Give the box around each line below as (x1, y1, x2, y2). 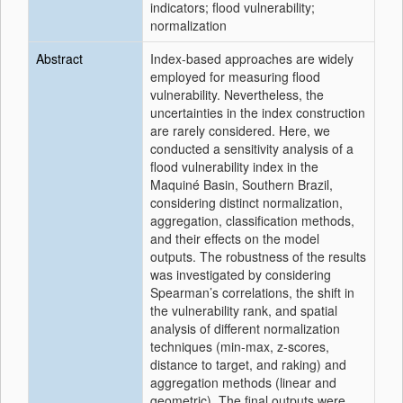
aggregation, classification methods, (150, 211, 354, 229)
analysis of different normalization (150, 319, 340, 337)
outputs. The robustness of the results (150, 247, 366, 265)
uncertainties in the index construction (150, 103, 365, 121)
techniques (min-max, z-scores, (150, 337, 329, 355)
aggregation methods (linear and (150, 373, 336, 391)
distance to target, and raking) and (150, 355, 346, 373)
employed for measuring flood (150, 67, 320, 85)
